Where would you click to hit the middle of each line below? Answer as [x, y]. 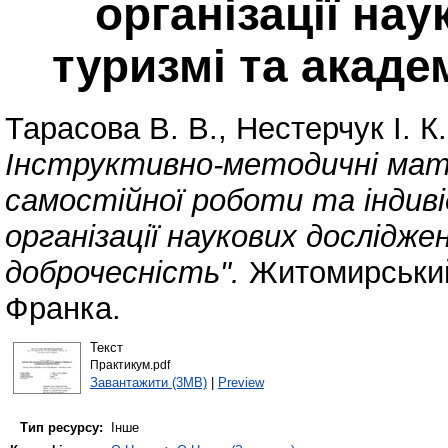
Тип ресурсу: [61, 428]
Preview [240, 382]
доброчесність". [122, 273]
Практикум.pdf [129, 364]
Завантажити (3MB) [148, 382]
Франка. [63, 309]
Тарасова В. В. [111, 129]
